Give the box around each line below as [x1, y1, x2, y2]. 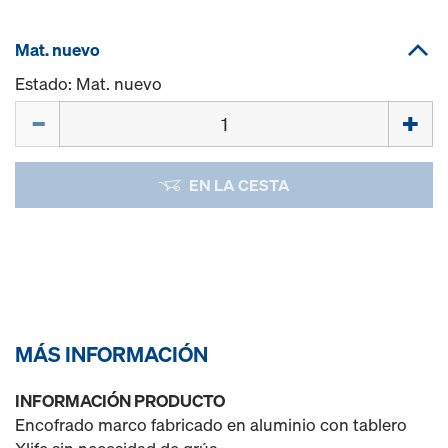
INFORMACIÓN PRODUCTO [15, 389, 225, 412]
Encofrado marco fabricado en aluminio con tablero [15, 413, 407, 436]
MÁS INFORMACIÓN [15, 340, 208, 368]
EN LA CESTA [188, 174, 290, 196]
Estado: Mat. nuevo [15, 72, 162, 95]
